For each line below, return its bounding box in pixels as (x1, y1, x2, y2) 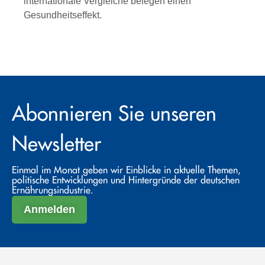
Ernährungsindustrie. (12, 186, 93, 196)
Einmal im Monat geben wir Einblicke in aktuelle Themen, (12, 166, 241, 176)
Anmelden (24, 203, 75, 216)
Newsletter (12, 134, 101, 155)
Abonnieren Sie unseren (12, 104, 216, 125)
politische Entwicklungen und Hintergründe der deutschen (12, 176, 240, 186)
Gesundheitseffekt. (24, 10, 102, 21)
